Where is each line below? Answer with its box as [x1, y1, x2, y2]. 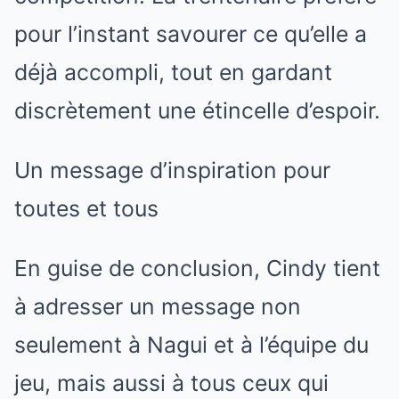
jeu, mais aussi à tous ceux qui [14, 369, 329, 396]
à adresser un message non [14, 292, 301, 320]
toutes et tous [14, 194, 159, 222]
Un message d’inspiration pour [14, 156, 330, 183]
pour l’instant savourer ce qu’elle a [14, 20, 367, 47]
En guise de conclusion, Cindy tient [14, 254, 380, 281]
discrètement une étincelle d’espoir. [14, 96, 380, 124]
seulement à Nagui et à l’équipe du [14, 330, 369, 358]
